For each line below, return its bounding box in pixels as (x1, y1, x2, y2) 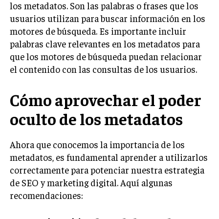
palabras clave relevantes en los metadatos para (10, 37, 200, 49)
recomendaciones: (10, 189, 83, 201)
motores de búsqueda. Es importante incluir (10, 24, 186, 37)
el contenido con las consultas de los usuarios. (10, 63, 197, 75)
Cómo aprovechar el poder (10, 89, 201, 109)
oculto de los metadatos (10, 108, 183, 129)
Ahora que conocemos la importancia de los (10, 138, 185, 150)
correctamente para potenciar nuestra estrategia (10, 163, 204, 175)
